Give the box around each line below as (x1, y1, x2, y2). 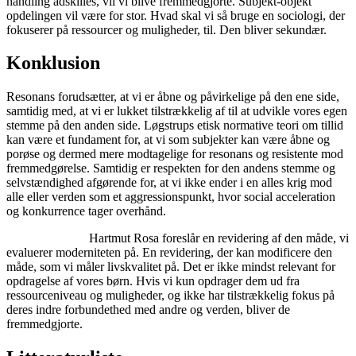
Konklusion (6, 52, 100, 74)
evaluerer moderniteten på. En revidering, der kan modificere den (6, 246, 332, 260)
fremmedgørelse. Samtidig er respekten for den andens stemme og (6, 161, 335, 176)
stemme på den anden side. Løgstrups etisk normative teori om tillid (6, 118, 343, 133)
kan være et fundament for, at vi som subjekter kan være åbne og (6, 133, 330, 147)
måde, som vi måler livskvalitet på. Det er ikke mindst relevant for (6, 260, 335, 274)
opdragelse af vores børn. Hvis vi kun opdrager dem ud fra (6, 274, 300, 288)
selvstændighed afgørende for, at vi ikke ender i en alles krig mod (6, 176, 332, 190)
